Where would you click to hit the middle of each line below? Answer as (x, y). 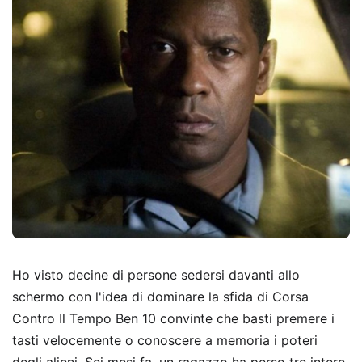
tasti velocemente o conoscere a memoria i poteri (165, 341)
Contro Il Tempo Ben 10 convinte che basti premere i (173, 319)
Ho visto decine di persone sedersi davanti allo (156, 275)
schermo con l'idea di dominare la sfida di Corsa (160, 297)
